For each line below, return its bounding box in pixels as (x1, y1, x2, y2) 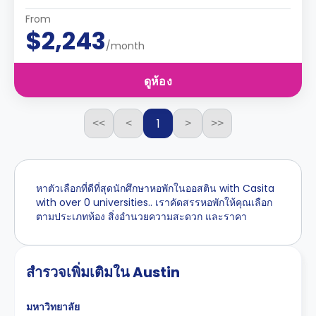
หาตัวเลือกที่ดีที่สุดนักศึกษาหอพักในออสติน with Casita (36, 181, 274, 195)
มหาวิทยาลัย (26, 300, 80, 314)
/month (106, 39, 145, 53)
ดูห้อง (143, 73, 173, 90)
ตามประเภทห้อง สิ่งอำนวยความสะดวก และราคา (36, 209, 247, 224)
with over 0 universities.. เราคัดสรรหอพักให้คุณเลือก (36, 195, 272, 209)
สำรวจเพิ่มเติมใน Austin (26, 262, 180, 282)
